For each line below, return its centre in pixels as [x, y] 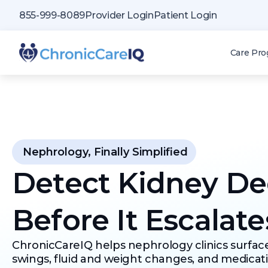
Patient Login [185, 15]
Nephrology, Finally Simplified [105, 152]
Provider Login [119, 15]
